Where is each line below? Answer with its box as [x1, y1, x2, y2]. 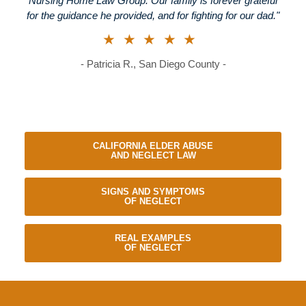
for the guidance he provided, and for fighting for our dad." [27, 10, 279, 21]
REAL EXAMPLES [115, 232, 191, 243]
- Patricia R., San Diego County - [80, 58, 226, 70]
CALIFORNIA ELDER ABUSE [93, 141, 213, 151]
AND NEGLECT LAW [110, 150, 196, 161]
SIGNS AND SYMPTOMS [101, 186, 205, 197]
